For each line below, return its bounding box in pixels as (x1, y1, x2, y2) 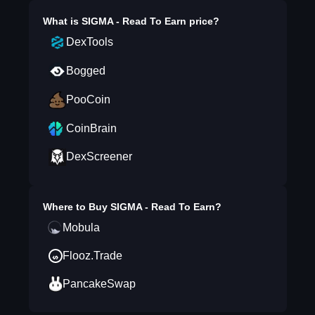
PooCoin (65, 94, 110, 105)
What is (42, 15, 82, 27)
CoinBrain (65, 122, 117, 134)
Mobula (62, 221, 100, 233)
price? (186, 15, 219, 27)
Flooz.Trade (62, 250, 122, 262)
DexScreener (65, 150, 132, 162)
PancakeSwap (62, 278, 136, 290)
